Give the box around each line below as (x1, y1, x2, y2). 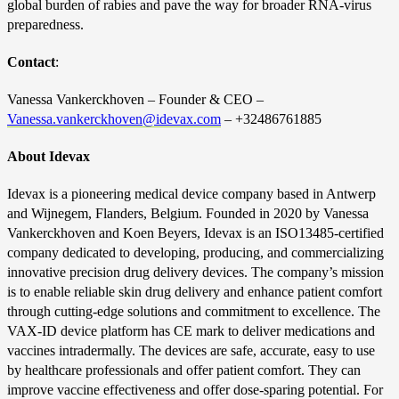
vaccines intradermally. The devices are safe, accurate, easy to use (7, 343, 375, 358)
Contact (7, 54, 55, 69)
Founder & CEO (159, 92, 253, 107)
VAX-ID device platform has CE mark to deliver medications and (7, 323, 375, 338)
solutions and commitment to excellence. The (127, 304, 380, 319)
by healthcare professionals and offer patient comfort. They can (7, 362, 361, 378)
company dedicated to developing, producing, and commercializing (7, 245, 384, 260)
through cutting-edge (7, 304, 127, 319)
